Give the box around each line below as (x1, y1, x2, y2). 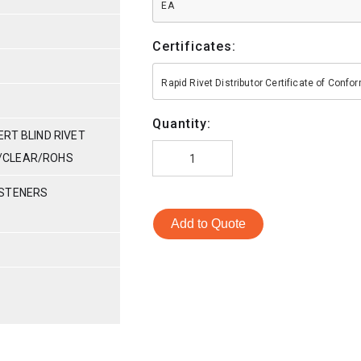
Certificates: (152, 38, 237, 54)
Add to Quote (171, 216, 247, 230)
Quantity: (152, 115, 212, 131)
